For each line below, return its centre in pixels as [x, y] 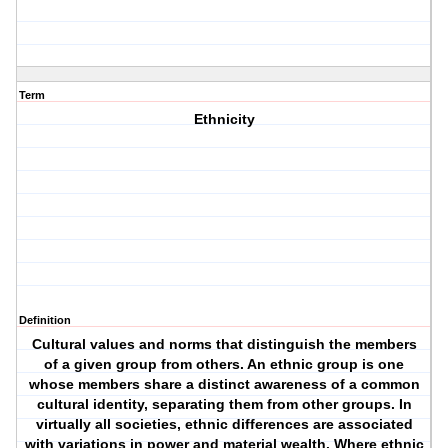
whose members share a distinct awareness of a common [224, 384]
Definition [45, 320]
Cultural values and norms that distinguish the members [224, 344]
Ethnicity [224, 119]
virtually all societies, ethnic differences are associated [224, 424]
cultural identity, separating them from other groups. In [224, 404]
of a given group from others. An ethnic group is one [224, 364]
